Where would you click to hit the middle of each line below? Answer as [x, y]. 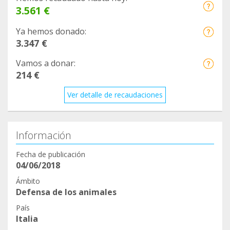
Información [44, 136]
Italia [27, 219]
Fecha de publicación [51, 155]
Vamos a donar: [46, 63]
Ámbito [28, 181]
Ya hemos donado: [51, 32]
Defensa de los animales [66, 192]
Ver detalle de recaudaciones [115, 95]
